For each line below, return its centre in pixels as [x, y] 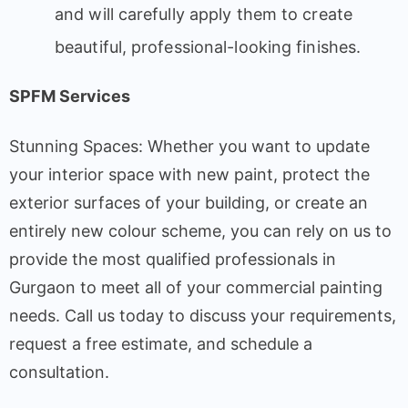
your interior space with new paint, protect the [189, 174]
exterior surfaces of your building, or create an [189, 202]
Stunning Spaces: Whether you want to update [189, 146]
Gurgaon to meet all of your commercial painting [196, 287]
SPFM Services [70, 96]
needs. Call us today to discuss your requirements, [203, 315]
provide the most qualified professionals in [173, 259]
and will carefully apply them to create [204, 14]
